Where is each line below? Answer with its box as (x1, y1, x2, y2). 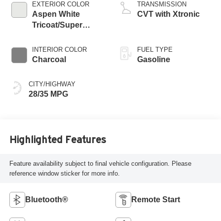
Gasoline (137, 55, 170, 64)
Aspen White (32, 10, 80, 19)
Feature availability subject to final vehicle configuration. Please (9, 159, 191, 167)
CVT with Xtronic (137, 10, 200, 19)
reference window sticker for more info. (9, 169, 120, 177)
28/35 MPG (28, 90, 68, 99)
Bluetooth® (25, 195, 68, 204)
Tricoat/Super (32, 21, 82, 30)
